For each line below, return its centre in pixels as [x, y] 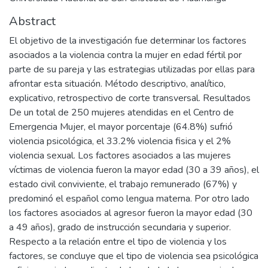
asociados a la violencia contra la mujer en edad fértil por [125, 55]
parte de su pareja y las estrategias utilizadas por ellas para [132, 69]
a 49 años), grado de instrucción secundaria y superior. [120, 227]
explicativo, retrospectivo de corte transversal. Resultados [130, 98]
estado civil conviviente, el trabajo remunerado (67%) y [123, 184]
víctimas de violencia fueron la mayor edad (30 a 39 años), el [134, 170]
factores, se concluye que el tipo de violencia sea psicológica [134, 256]
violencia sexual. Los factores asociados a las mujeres [120, 156]
